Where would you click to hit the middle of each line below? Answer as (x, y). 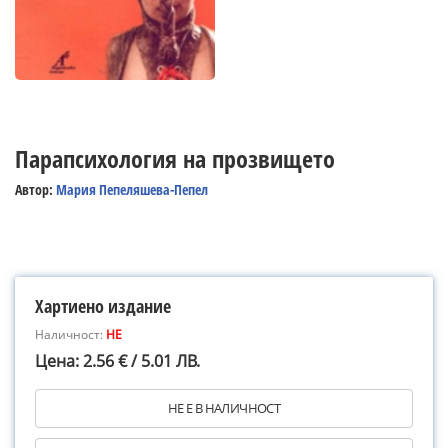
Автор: (35, 189)
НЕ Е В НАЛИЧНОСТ (224, 408)
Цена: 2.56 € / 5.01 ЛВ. (117, 361)
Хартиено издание (103, 306)
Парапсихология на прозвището (175, 158)
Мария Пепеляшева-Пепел (132, 189)
